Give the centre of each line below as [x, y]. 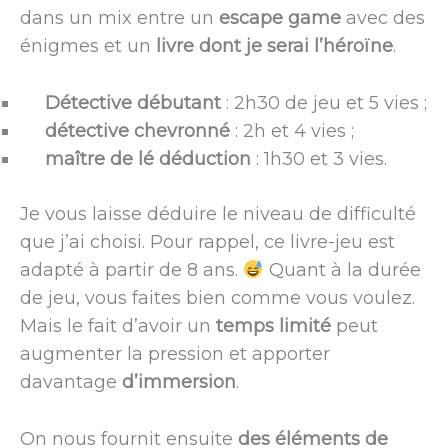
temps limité [273, 326]
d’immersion [179, 382]
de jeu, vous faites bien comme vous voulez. [217, 298]
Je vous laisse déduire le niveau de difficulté [218, 214]
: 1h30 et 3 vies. [319, 159]
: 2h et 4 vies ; [292, 131]
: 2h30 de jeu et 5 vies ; [324, 103]
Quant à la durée [342, 270]
